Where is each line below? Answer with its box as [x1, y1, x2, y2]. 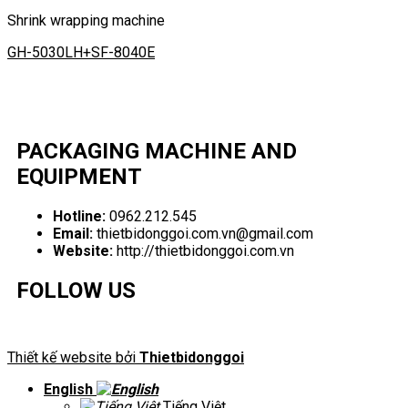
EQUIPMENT [16, 163, 142, 189]
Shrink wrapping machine [7, 12, 165, 29]
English [44, 380, 97, 398]
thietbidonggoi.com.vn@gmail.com [93, 224, 313, 242]
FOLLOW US [16, 277, 136, 303]
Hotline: [53, 207, 106, 225]
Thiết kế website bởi [7, 348, 139, 366]
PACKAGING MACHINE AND [16, 138, 297, 164]
